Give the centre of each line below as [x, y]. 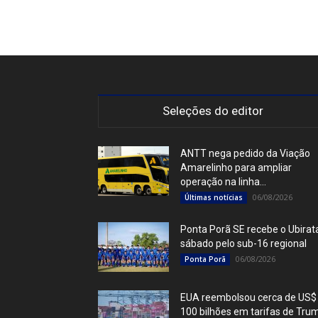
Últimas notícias [214, 197]
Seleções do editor [213, 111]
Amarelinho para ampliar [236, 168]
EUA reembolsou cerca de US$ [248, 297]
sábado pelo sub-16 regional [243, 243]
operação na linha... [223, 182]
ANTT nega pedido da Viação [245, 153]
